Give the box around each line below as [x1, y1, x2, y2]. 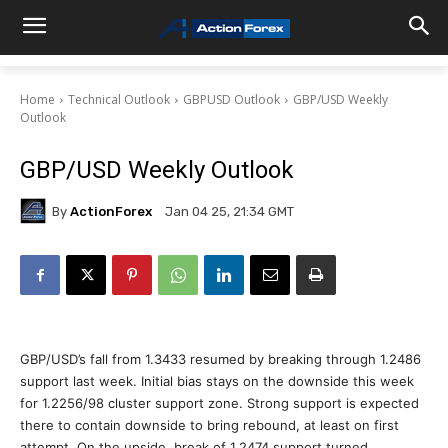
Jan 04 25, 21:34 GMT [165, 204, 294, 220]
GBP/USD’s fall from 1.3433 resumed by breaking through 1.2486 [20, 351, 421, 367]
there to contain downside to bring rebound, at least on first [20, 417, 399, 433]
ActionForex [70, 203, 152, 219]
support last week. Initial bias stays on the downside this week [20, 373, 414, 389]
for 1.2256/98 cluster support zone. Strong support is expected [20, 395, 419, 411]
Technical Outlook [68, 91, 170, 108]
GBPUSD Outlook [183, 91, 280, 108]
